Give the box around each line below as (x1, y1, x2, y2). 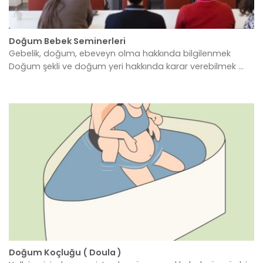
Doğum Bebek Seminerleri (9, 35, 126, 47)
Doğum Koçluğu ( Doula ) (9, 247, 122, 259)
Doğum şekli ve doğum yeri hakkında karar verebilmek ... (9, 60, 244, 73)
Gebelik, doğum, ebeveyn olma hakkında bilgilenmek (9, 48, 231, 60)
